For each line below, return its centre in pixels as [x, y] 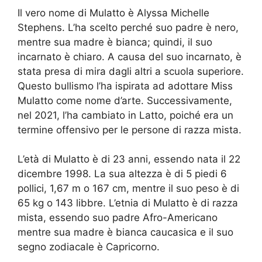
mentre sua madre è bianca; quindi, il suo [115, 42]
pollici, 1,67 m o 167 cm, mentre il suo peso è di [128, 189]
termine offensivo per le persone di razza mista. [130, 130]
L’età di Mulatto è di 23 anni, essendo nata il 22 [129, 159]
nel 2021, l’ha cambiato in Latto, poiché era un [125, 115]
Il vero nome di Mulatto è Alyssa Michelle [113, 13]
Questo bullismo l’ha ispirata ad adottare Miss [125, 86]
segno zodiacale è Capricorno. [89, 247]
